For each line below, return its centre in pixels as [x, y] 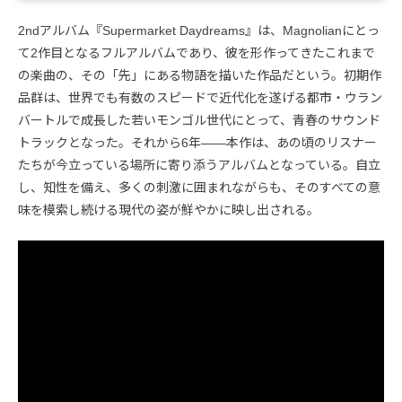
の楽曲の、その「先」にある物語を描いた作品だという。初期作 [200, 75]
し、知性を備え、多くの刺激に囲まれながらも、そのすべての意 [199, 187]
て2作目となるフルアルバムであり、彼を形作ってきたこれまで [197, 52]
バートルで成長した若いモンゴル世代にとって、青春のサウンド [199, 120]
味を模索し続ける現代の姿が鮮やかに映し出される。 [169, 210]
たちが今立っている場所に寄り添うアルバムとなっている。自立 [199, 165]
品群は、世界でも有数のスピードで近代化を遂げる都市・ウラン [200, 97]
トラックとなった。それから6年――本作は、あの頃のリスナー [197, 142]
